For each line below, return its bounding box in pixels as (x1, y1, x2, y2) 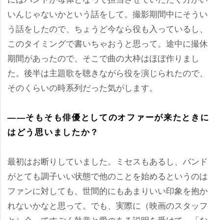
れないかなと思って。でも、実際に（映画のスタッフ (7, 199, 208, 211)
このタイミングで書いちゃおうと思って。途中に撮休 (7, 37, 208, 49)
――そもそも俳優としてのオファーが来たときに (7, 111, 210, 123)
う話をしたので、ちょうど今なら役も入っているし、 (7, 22, 208, 34)
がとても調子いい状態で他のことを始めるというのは (7, 169, 208, 182)
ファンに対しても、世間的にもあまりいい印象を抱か (7, 184, 208, 196)
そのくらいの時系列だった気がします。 (7, 81, 158, 93)
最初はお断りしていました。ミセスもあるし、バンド (7, 155, 208, 167)
